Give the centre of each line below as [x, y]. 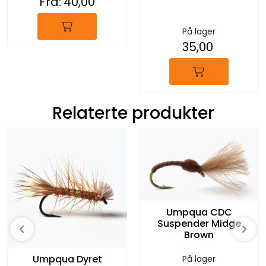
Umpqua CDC [199, 212]
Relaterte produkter [133, 113]
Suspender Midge [199, 223]
